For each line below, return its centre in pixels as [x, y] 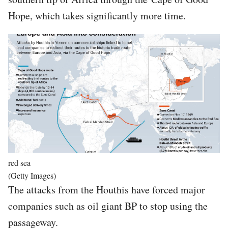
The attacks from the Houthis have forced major [107, 189]
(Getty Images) [32, 175]
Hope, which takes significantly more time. [99, 15]
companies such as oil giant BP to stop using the [108, 206]
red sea [19, 162]
